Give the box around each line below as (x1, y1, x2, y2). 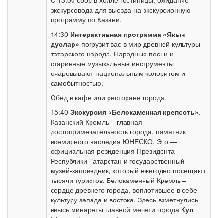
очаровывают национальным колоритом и (51, 68, 185, 78)
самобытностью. (51, 78, 103, 88)
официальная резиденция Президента (51, 146, 175, 156)
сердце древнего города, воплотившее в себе (51, 185, 197, 195)
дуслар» (51, 39, 79, 49)
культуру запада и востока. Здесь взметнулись (51, 195, 198, 204)
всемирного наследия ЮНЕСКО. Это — (51, 136, 177, 146)
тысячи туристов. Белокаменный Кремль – (51, 175, 186, 185)
